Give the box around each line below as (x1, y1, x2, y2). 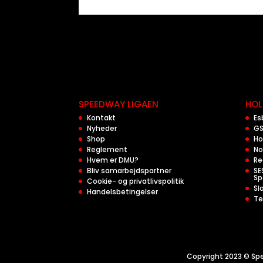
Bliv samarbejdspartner (87, 166, 172, 176)
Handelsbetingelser (87, 187, 159, 197)
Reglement (87, 144, 128, 154)
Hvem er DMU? (87, 155, 139, 165)
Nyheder (87, 123, 117, 133)
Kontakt (87, 113, 116, 123)
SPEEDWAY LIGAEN (79, 98, 159, 110)
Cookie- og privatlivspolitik (87, 176, 184, 186)
